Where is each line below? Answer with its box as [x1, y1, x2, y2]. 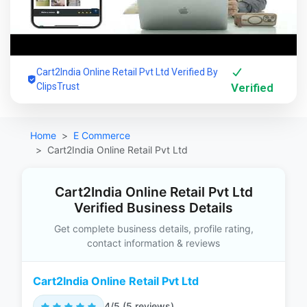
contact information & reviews [87, 237, 220, 249]
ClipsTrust [36, 81, 79, 92]
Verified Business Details [74, 199, 233, 216]
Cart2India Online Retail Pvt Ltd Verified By [36, 66, 218, 77]
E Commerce [73, 130, 130, 141]
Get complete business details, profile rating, [53, 223, 254, 234]
